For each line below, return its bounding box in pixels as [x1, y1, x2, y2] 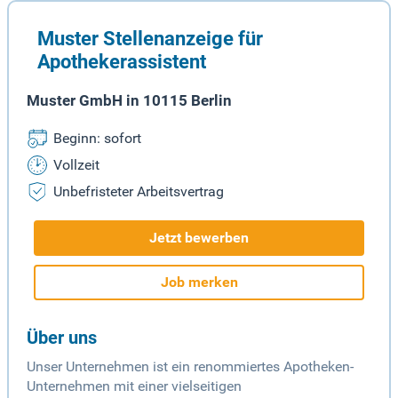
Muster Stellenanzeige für [37, 27, 263, 51]
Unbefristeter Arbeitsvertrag [53, 183, 224, 201]
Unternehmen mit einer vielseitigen [27, 378, 242, 395]
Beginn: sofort [53, 130, 141, 147]
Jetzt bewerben [149, 229, 249, 247]
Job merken [160, 274, 238, 291]
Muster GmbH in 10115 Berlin [27, 92, 232, 110]
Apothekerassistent [37, 50, 206, 74]
